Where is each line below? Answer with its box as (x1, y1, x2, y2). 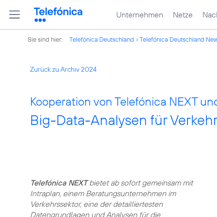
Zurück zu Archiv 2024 (30, 65, 97, 74)
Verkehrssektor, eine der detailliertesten (30, 199, 163, 209)
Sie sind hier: (28, 35, 64, 43)
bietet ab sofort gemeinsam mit (87, 178, 193, 187)
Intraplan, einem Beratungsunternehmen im (30, 188, 176, 198)
